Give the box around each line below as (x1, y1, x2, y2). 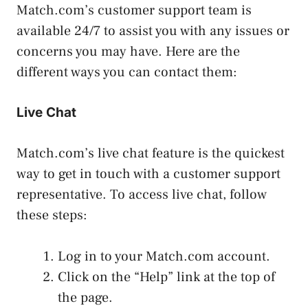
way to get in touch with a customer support (16, 164, 280, 183)
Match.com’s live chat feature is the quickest (16, 144, 285, 162)
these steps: (16, 206, 87, 224)
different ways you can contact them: (16, 63, 237, 81)
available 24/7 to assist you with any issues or (16, 21, 289, 40)
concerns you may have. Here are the (16, 42, 240, 60)
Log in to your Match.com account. (58, 247, 270, 265)
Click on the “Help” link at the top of (58, 267, 275, 286)
